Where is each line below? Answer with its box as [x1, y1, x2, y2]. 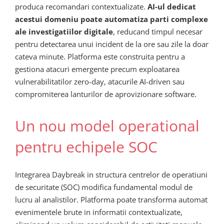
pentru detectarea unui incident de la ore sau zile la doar [15, 38, 208, 49]
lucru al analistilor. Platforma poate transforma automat [15, 194, 207, 205]
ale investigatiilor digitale [15, 26, 113, 36]
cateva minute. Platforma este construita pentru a [15, 51, 185, 61]
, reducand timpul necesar [113, 26, 202, 36]
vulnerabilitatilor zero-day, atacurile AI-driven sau [15, 76, 184, 86]
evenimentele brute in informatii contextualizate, [15, 207, 182, 217]
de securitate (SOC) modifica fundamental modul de [15, 182, 192, 192]
